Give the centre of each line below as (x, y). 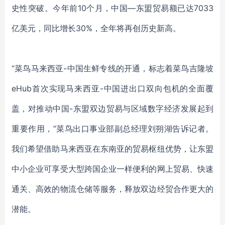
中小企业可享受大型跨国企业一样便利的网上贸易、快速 (113, 169)
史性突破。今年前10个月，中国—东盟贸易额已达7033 (113, 8)
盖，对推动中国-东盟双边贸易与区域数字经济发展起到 (113, 108)
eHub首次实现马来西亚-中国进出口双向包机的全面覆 (113, 88)
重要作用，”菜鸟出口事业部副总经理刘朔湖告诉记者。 (113, 129)
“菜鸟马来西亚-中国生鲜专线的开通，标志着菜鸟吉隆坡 (113, 68)
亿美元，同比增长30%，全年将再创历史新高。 (96, 28)
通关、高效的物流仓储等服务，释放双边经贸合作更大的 (113, 189)
